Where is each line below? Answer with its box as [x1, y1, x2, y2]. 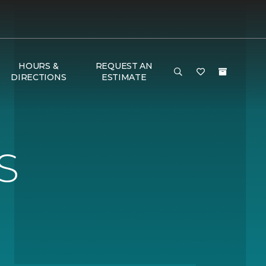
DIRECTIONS [11, 72, 66, 83]
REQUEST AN [95, 61, 153, 71]
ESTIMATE [101, 72, 147, 83]
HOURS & [18, 61, 59, 71]
